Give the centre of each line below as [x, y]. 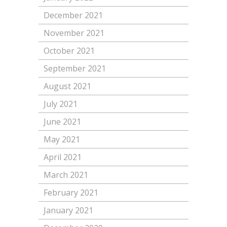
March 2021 [66, 175]
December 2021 [73, 15]
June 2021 [62, 122]
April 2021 [62, 157]
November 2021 [74, 33]
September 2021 [74, 69]
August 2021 [67, 86]
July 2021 [60, 104]
